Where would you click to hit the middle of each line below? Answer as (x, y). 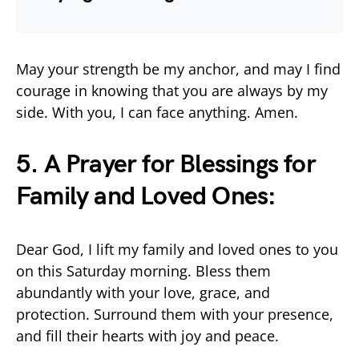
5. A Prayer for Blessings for (166, 164)
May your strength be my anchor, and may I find (178, 69)
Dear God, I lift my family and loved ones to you (177, 249)
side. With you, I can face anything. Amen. (157, 112)
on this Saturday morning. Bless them (143, 270)
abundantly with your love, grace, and (143, 292)
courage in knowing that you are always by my (172, 90)
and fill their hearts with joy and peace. (147, 335)
